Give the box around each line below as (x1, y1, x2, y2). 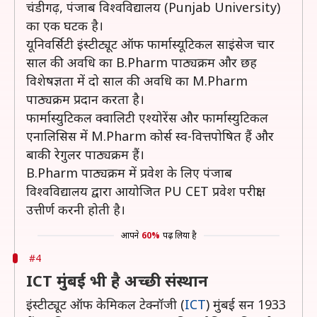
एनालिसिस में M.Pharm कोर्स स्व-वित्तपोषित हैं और (26, 127, 274, 144)
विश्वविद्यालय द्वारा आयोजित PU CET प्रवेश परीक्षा (26, 183, 260, 200)
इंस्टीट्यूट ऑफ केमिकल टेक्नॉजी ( (26, 296, 185, 313)
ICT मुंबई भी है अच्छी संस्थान (26, 270, 208, 291)
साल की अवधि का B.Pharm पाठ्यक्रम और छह (26, 54, 257, 71)
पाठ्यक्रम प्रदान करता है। (26, 91, 144, 108)
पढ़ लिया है (162, 229, 197, 241)
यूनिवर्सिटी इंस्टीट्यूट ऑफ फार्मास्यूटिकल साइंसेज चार (26, 35, 275, 52)
